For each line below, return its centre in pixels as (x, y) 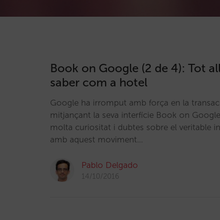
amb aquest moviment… (96, 139)
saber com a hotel (99, 82)
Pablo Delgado (110, 165)
